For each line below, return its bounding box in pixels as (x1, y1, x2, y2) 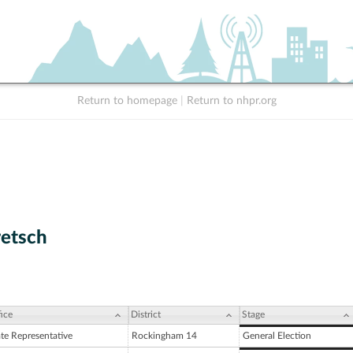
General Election (243, 331, 311, 341)
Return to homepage (76, 95, 177, 106)
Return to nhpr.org (186, 95, 277, 106)
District (131, 310, 161, 320)
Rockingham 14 (132, 331, 197, 341)
